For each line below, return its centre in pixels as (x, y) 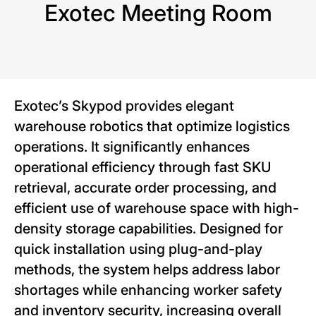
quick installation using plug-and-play (138, 249)
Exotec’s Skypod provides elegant (124, 106)
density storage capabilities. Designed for (148, 229)
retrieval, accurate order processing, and (145, 188)
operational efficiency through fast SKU (142, 168)
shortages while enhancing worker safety (148, 290)
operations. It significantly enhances (132, 147)
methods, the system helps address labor (147, 270)
